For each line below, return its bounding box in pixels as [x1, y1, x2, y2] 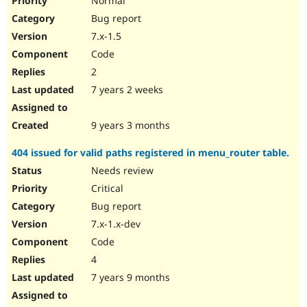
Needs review [88, 164, 153, 177]
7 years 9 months [88, 271, 170, 284]
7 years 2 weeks [88, 83, 163, 97]
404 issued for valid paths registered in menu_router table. [12, 146, 289, 160]
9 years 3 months [88, 119, 170, 132]
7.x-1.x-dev [88, 217, 140, 231]
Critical [88, 182, 123, 195]
